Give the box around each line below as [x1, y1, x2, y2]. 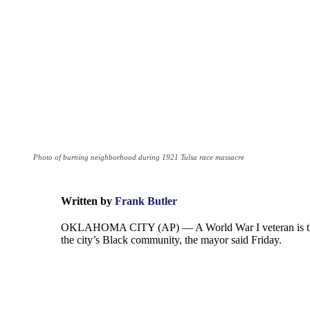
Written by [61, 194, 112, 207]
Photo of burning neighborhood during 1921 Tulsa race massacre [33, 152, 244, 161]
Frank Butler [115, 194, 177, 207]
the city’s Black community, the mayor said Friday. [61, 233, 282, 246]
